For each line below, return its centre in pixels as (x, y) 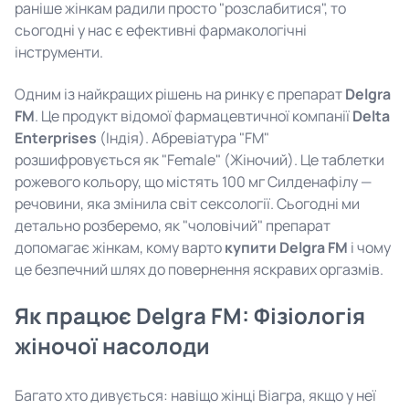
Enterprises (56, 138)
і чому (369, 247)
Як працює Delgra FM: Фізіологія (190, 315)
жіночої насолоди (112, 346)
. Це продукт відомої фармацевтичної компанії (194, 116)
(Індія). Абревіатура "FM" (183, 138)
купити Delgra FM (286, 247)
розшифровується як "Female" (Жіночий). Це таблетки (199, 160)
